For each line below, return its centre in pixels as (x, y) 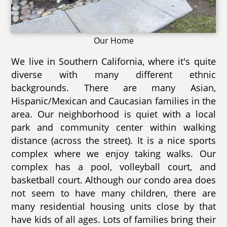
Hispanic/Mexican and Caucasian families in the (113, 101)
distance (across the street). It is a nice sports (113, 141)
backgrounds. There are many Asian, (113, 88)
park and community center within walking (113, 127)
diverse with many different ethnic (113, 75)
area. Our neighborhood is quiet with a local (113, 114)
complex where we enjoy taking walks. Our (113, 154)
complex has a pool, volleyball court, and (113, 167)
